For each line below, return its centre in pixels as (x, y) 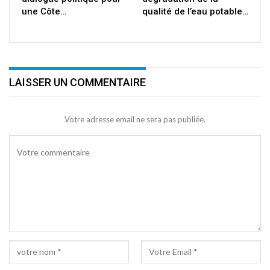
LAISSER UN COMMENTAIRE (77, 83)
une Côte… (44, 12)
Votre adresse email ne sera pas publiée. (135, 119)
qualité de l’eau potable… (195, 12)
